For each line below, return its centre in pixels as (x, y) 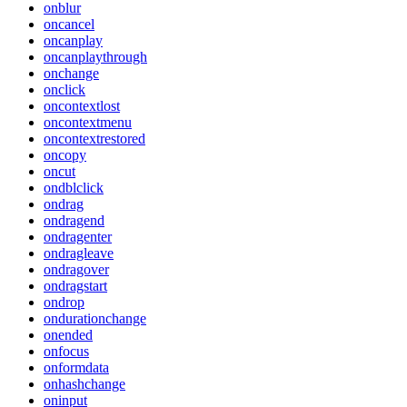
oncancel (69, 25)
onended (68, 335)
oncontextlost (82, 106)
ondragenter (78, 237)
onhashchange (84, 384)
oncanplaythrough (95, 57)
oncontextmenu (88, 123)
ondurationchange (95, 319)
